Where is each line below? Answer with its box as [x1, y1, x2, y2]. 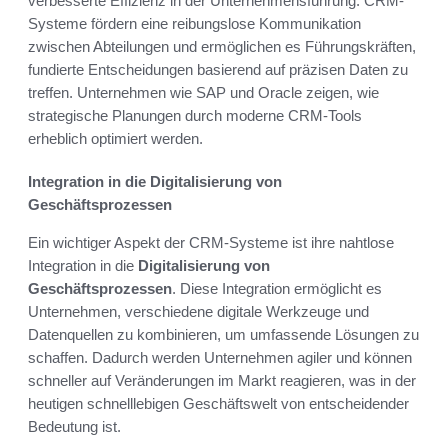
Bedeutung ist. [28, 417, 121, 435]
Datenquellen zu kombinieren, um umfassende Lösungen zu [28, 325, 419, 343]
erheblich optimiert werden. [28, 129, 203, 147]
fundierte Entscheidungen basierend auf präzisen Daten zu [28, 60, 408, 78]
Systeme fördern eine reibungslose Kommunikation [28, 14, 361, 32]
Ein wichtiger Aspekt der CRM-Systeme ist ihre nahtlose [28, 233, 394, 251]
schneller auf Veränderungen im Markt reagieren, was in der [28, 371, 416, 389]
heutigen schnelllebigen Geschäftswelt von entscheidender [28, 394, 409, 412]
